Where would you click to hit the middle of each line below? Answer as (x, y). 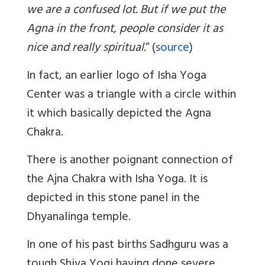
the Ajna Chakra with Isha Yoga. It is (117, 180)
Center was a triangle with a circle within (131, 95)
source (172, 49)
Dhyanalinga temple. (79, 218)
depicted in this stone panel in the (113, 199)
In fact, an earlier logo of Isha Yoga (117, 76)
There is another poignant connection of (130, 161)
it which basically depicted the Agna (119, 114)
